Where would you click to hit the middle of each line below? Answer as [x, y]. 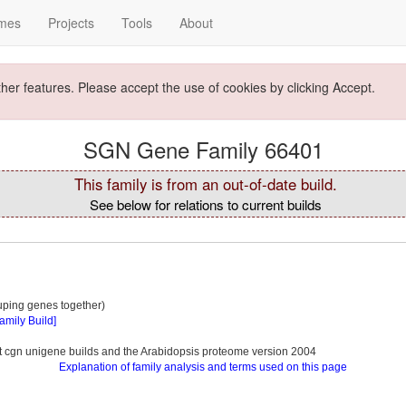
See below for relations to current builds [205, 204]
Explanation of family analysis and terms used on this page [203, 367]
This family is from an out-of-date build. [205, 184]
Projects [71, 23]
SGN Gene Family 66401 [203, 149]
